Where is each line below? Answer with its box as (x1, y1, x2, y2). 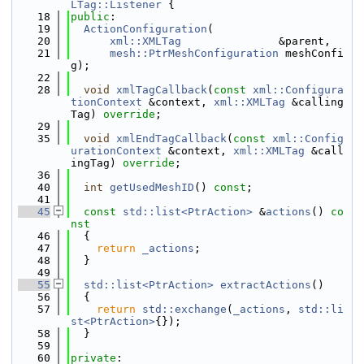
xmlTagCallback (116, 84, 207, 96)
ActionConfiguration (84, 23, 207, 35)
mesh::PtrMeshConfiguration (110, 47, 279, 59)
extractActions (220, 279, 311, 291)
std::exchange (142, 303, 227, 315)
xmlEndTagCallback (116, 132, 227, 145)
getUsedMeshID (110, 181, 194, 193)
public (71, 11, 110, 23)
